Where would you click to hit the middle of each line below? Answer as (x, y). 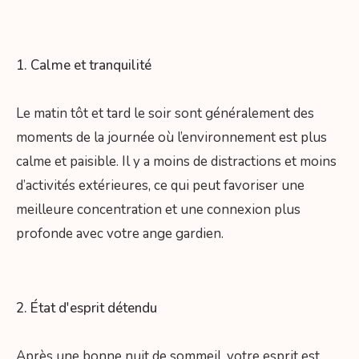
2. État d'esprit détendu (87, 309)
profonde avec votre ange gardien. (120, 233)
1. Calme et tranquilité (84, 65)
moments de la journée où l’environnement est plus (171, 137)
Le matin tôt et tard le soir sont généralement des (165, 113)
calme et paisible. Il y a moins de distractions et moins (176, 161)
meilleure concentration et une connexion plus (158, 209)
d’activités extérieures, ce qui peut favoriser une (160, 185)
